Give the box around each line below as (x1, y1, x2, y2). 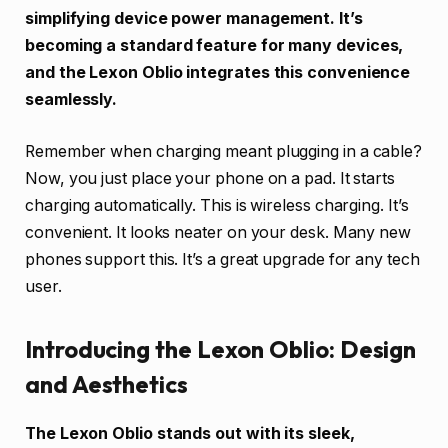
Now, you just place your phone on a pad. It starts (25, 168, 396, 188)
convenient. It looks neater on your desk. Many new (25, 222, 412, 242)
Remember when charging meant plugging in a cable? (25, 141, 423, 161)
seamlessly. (25, 90, 118, 110)
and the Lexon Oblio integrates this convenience (25, 63, 411, 83)
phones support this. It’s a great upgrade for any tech (25, 249, 420, 269)
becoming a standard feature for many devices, (25, 36, 404, 56)
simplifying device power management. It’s (25, 9, 363, 29)
